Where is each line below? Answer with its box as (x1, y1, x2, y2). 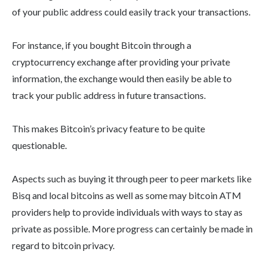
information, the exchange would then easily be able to (12, 73, 232, 85)
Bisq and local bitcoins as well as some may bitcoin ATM (12, 190, 241, 201)
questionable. (12, 139, 67, 151)
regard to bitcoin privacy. (12, 240, 114, 252)
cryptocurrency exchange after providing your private (12, 56, 230, 68)
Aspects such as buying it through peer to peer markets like (12, 173, 252, 185)
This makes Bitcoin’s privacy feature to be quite (12, 123, 205, 135)
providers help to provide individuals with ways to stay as (12, 206, 243, 218)
